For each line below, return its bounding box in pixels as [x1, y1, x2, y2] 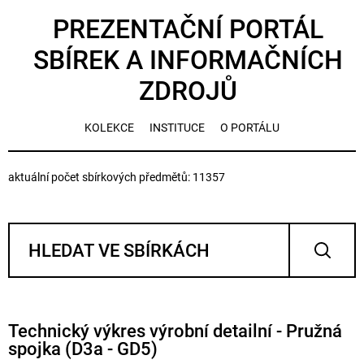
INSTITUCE [149, 121, 205, 134]
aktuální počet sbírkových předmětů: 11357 [8, 171, 225, 184]
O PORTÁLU [220, 121, 279, 134]
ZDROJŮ [139, 76, 237, 106]
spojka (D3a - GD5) [8, 339, 158, 359]
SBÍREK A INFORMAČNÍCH [33, 45, 343, 76]
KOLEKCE [84, 121, 134, 134]
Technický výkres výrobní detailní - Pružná [8, 321, 342, 341]
